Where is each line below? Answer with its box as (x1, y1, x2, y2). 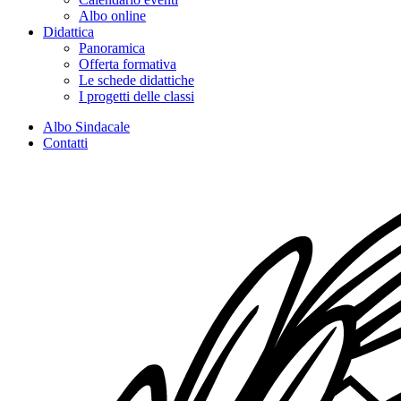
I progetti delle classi (79, 89, 194, 104)
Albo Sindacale (43, 119, 130, 134)
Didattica (43, 24, 94, 39)
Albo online (79, 8, 146, 23)
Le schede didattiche (79, 73, 194, 88)
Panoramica (79, 40, 145, 55)
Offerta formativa (79, 56, 176, 72)
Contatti (43, 135, 88, 150)
